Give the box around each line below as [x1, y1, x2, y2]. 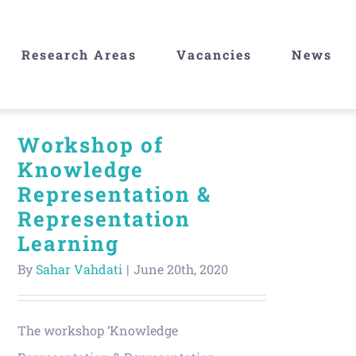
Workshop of [17, 130, 164, 158]
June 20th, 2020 [133, 260, 228, 277]
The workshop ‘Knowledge [17, 321, 178, 339]
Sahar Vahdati [36, 260, 122, 277]
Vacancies [176, 45, 252, 63]
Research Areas [21, 45, 137, 63]
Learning [17, 229, 119, 257]
